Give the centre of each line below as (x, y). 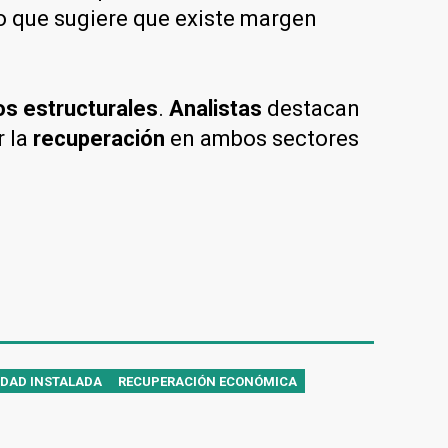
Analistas (215, 108)
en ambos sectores (262, 138)
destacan (311, 108)
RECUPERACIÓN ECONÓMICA (207, 381)
